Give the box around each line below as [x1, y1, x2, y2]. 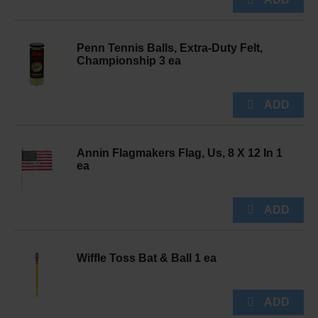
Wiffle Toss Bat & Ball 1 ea [77, 252, 216, 264]
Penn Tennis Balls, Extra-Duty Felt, [77, 42, 263, 54]
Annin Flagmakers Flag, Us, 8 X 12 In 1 [77, 147, 283, 159]
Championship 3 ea [77, 55, 181, 67]
